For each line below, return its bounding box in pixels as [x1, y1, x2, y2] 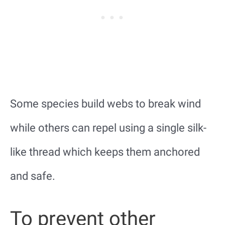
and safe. [10, 169, 55, 182]
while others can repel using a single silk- [10, 121, 206, 134]
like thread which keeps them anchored [10, 145, 200, 158]
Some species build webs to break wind [10, 97, 201, 110]
